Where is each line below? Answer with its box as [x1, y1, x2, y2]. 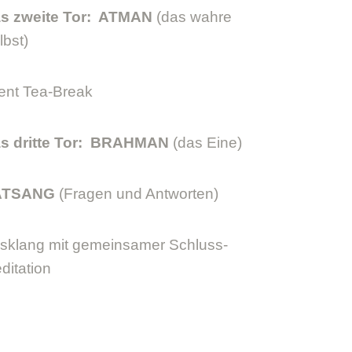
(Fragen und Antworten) [54, 185, 218, 202]
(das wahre [152, 8, 232, 25]
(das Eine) [168, 134, 242, 151]
